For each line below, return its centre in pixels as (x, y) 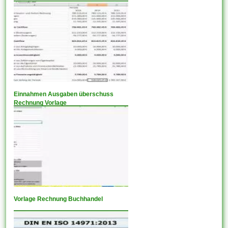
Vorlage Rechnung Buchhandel (59, 199)
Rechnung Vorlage (40, 103)
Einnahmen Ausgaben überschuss (64, 94)
